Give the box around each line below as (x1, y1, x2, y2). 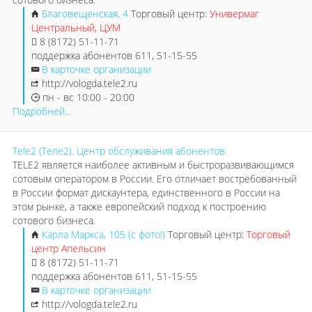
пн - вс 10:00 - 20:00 (40, 91, 134, 104)
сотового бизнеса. (13, 214, 95, 227)
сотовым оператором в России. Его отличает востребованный (13, 172, 297, 185)
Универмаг (210, 7, 259, 20)
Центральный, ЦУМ (31, 21, 120, 34)
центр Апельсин (31, 242, 106, 255)
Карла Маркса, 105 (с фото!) (42, 228, 168, 241)
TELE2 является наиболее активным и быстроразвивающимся (13, 158, 294, 171)
